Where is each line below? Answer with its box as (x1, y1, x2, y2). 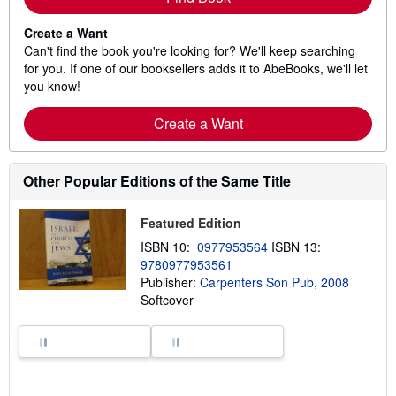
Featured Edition (140, 214, 241, 232)
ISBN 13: (270, 238, 324, 256)
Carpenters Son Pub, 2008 (199, 273, 349, 292)
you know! (24, 77, 80, 95)
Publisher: (140, 273, 200, 292)
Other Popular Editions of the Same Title (23, 171, 291, 192)
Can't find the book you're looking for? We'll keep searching (24, 42, 355, 60)
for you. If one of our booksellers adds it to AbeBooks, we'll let (24, 59, 368, 78)
